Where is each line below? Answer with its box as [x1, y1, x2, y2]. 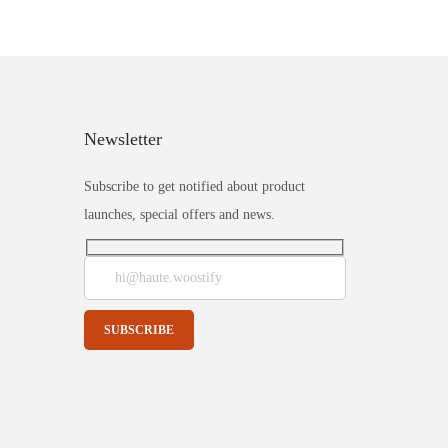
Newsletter [83, 128, 162, 149]
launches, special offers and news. [83, 206, 275, 222]
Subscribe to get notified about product [83, 178, 305, 194]
